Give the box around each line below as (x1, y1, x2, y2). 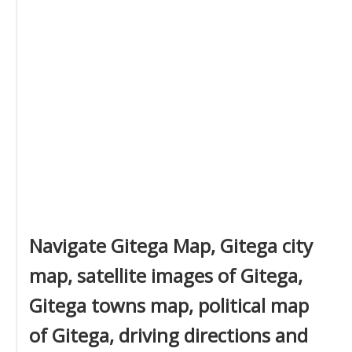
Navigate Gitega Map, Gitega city (29, 233, 313, 258)
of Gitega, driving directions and (29, 322, 308, 348)
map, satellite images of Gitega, (29, 262, 302, 288)
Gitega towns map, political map (29, 292, 309, 318)
